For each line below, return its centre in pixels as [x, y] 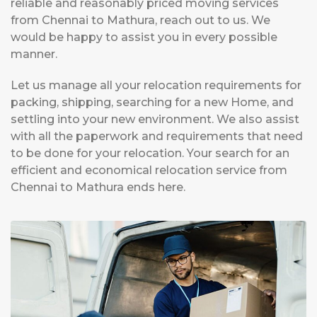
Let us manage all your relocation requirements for [156, 86]
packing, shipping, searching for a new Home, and [152, 103]
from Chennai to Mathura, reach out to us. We [140, 21]
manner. [34, 54]
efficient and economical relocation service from [149, 171]
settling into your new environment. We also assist [155, 120]
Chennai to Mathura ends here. [98, 188]
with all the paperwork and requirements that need [157, 137]
